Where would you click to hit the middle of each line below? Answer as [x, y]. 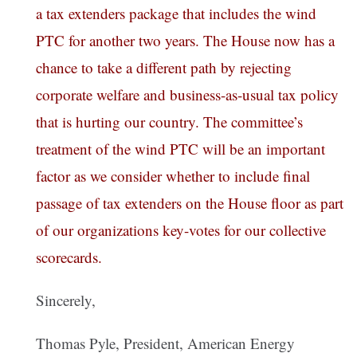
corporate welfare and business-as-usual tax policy [187, 95]
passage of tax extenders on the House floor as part [190, 203]
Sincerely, [66, 300]
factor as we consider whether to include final [173, 176]
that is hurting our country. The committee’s [169, 122]
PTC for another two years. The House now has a [185, 41]
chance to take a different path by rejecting [164, 68]
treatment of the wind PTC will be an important [180, 149]
